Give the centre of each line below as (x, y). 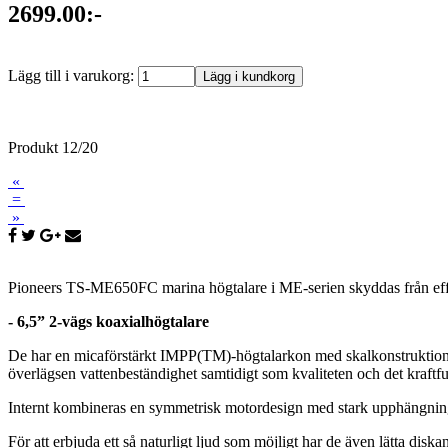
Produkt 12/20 (53, 148)
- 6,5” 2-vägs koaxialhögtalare (108, 322)
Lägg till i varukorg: (73, 76)
